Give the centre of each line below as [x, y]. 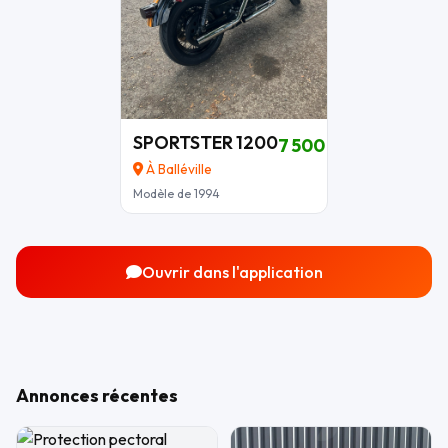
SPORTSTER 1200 [205, 142]
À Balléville [177, 168]
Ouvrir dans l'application [232, 271]
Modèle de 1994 [176, 193]
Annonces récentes [97, 395]
